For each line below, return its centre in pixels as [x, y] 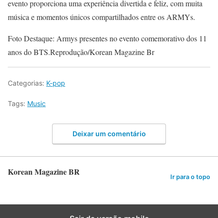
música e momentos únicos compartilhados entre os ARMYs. [101, 17]
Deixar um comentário [109, 134]
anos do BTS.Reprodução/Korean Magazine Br [81, 52]
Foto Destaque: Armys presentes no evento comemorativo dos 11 [107, 38]
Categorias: [27, 83]
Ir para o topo [190, 177]
